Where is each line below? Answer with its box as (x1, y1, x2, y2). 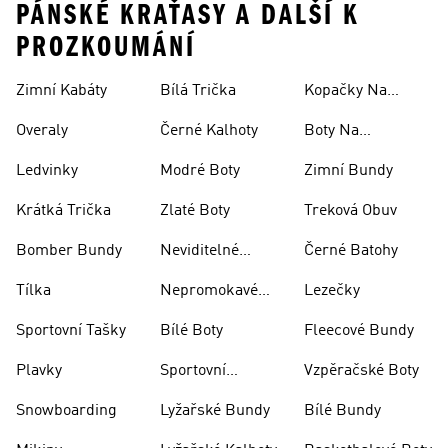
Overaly (16, 123, 68, 139)
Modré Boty (160, 163, 240, 179)
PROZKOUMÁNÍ (16, 30, 196, 64)
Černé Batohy (304, 243, 398, 259)
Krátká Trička (16, 203, 111, 219)
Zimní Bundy (304, 163, 393, 179)
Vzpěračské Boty (304, 363, 419, 379)
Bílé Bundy (304, 403, 381, 419)
